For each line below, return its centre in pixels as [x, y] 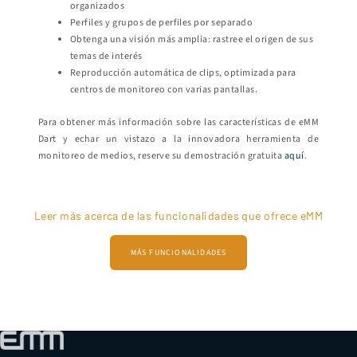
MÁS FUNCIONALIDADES [178, 253]
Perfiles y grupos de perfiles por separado [162, 23]
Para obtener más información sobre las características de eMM [178, 123]
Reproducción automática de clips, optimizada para [183, 73]
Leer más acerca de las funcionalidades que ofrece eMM [178, 216]
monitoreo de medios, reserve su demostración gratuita [161, 156]
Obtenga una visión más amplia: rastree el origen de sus [192, 40]
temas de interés [106, 57]
